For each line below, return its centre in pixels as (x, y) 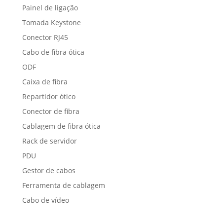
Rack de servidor (49, 141)
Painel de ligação (50, 8)
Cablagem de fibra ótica (61, 126)
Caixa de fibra (45, 82)
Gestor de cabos (49, 171)
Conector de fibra (51, 111)
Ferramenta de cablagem (63, 185)
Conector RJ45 (45, 37)
